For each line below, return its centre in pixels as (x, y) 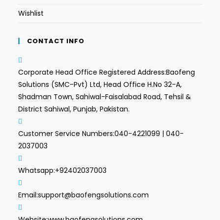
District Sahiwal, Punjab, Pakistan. (74, 109)
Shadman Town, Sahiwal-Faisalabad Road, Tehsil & (105, 97)
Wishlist (31, 14)
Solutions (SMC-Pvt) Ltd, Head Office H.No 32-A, (100, 85)
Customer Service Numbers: (67, 134)
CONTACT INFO (56, 41)
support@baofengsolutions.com (94, 195)
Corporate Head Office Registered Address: (92, 72)
